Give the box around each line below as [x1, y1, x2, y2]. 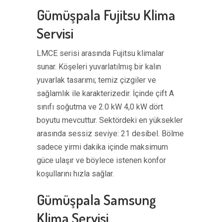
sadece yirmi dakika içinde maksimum [37, 142, 168, 152]
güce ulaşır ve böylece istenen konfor [37, 156, 166, 165]
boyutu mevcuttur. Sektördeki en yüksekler [37, 115, 183, 125]
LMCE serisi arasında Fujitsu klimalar [37, 49, 164, 58]
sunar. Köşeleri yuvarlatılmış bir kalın [37, 62, 161, 71]
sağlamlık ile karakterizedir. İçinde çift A [37, 89, 174, 98]
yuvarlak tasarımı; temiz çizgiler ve [37, 75, 156, 85]
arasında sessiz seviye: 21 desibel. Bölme [37, 129, 184, 138]
